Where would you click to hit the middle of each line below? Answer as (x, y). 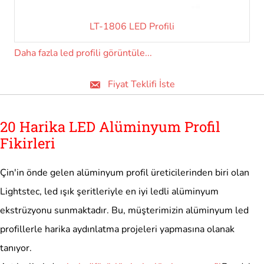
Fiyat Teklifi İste (141, 85)
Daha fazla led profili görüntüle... (83, 53)
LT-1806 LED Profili (132, 27)
